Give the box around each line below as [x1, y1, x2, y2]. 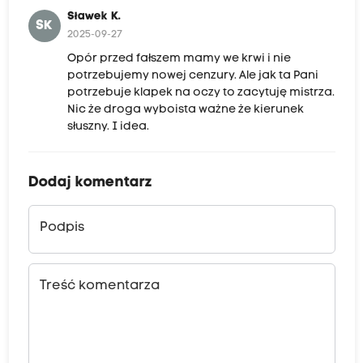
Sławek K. [66, 11, 121, 23]
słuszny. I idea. [66, 121, 149, 134]
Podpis [39, 221, 84, 235]
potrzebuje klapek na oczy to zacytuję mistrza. [66, 87, 335, 100]
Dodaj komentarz [28, 175, 152, 191]
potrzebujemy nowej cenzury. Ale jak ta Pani [66, 70, 318, 83]
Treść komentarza [39, 280, 160, 293]
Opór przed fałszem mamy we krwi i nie [66, 53, 291, 66]
